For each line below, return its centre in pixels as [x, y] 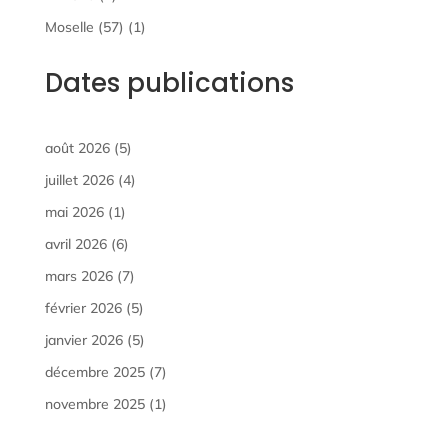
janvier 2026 [83, 339]
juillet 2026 [79, 179]
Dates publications [169, 82]
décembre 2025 [94, 371]
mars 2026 [78, 275]
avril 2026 [75, 243]
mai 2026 [74, 211]
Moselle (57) [84, 26]
